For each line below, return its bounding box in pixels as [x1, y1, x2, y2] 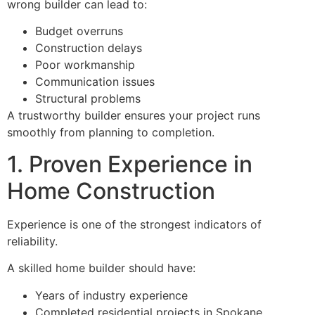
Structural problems [35, 91, 141, 106]
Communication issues [35, 75, 155, 89]
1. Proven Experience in [7, 150, 252, 178]
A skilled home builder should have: [7, 261, 195, 276]
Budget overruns [35, 24, 123, 39]
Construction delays [35, 41, 142, 56]
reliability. [7, 233, 58, 248]
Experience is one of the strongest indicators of [7, 217, 262, 231]
